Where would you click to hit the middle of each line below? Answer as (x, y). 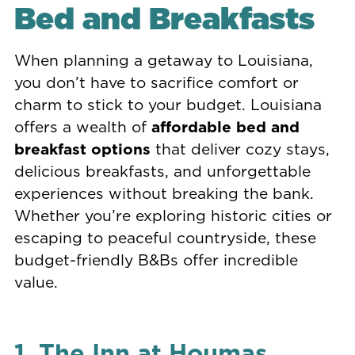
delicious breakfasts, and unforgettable (162, 171)
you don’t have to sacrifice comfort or (156, 82)
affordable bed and (225, 127)
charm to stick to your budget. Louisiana (168, 105)
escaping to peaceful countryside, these (165, 238)
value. (36, 282)
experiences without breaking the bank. (164, 193)
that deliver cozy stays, (240, 149)
